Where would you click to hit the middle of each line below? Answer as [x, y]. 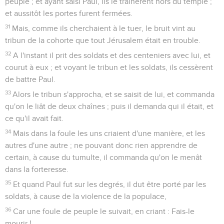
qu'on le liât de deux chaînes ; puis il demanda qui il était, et [109, 106]
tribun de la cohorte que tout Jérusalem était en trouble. [103, 40]
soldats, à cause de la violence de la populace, [86, 196]
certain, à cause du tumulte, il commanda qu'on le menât [103, 157]
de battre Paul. [30, 79]
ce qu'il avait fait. [34, 118]
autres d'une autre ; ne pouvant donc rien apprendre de [101, 145]
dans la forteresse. [37, 169]
